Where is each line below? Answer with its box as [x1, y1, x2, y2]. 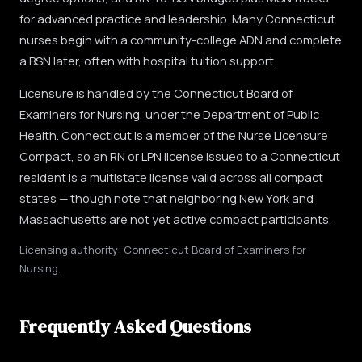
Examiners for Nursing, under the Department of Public [19, 106, 319, 122]
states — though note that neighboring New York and [19, 190, 314, 206]
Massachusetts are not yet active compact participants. [19, 211, 331, 227]
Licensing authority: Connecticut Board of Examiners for [19, 242, 306, 257]
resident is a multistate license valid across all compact [19, 169, 323, 185]
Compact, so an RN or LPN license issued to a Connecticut [19, 148, 340, 164]
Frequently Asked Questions [19, 314, 251, 339]
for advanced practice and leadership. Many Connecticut [19, 11, 335, 27]
